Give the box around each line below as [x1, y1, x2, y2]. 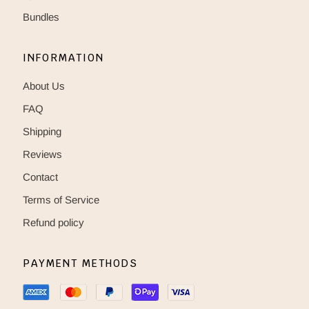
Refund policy [23, 216, 84, 228]
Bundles [23, 10, 59, 23]
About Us [23, 79, 65, 92]
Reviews [23, 148, 62, 160]
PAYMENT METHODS [23, 256, 138, 270]
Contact [23, 170, 58, 183]
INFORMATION [23, 50, 104, 64]
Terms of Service [23, 193, 99, 206]
